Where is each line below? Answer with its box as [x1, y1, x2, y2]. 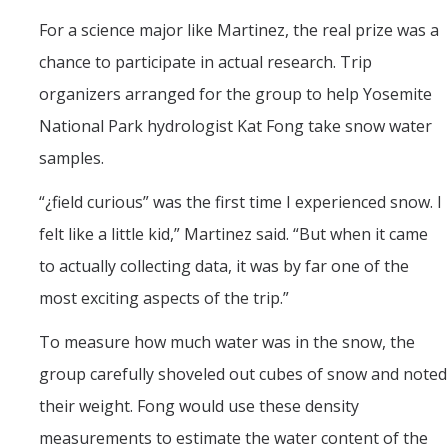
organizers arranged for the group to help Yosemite [39, 83, 432, 106]
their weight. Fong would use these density [39, 395, 359, 418]
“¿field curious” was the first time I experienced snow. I [39, 191, 442, 214]
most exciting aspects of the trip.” [39, 287, 289, 310]
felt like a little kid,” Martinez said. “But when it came [39, 223, 428, 246]
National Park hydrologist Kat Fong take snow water [39, 115, 432, 138]
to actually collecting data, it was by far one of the [39, 255, 409, 278]
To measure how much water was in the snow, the [39, 331, 415, 354]
